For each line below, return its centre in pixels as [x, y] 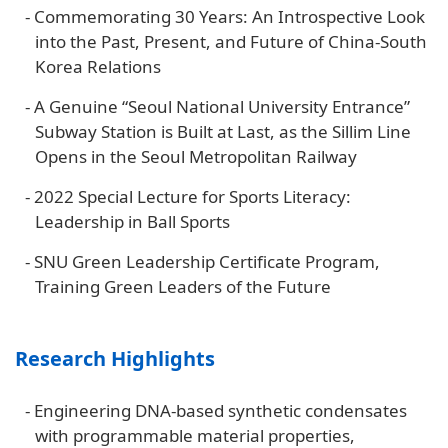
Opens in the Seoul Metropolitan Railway [196, 156]
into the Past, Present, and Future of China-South [231, 41]
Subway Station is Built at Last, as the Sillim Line [223, 131]
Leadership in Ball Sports [132, 221]
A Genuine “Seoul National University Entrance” [222, 106]
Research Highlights [115, 358]
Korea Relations [98, 66]
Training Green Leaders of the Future [183, 286]
